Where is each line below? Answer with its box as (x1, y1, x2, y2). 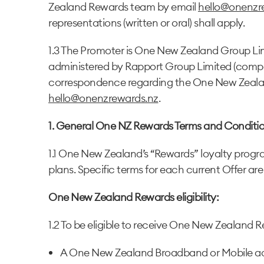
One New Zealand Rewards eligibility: (48, 190, 219, 204)
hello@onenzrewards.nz (48, 91, 159, 105)
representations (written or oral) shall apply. (48, 16, 245, 30)
